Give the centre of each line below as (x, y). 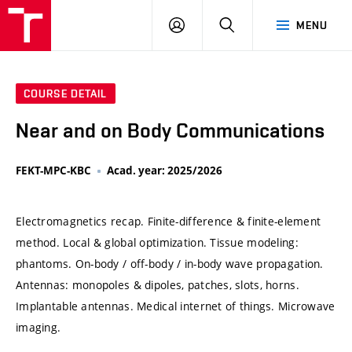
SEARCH (256, 24)
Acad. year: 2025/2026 (165, 171)
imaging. (38, 327)
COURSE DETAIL (66, 94)
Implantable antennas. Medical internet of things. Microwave (176, 306)
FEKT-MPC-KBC (53, 171)
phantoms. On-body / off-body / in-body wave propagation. (170, 263)
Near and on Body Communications (170, 131)
